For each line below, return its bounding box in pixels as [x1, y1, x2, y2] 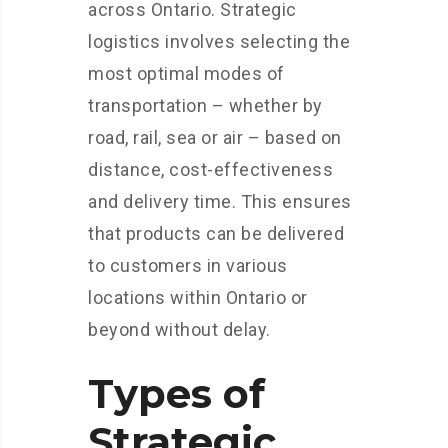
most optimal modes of [88, 63, 285, 85]
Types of [88, 369, 265, 419]
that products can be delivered [88, 223, 344, 245]
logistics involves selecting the [88, 31, 350, 53]
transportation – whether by [88, 95, 323, 117]
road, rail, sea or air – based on [88, 127, 342, 149]
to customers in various [88, 255, 288, 277]
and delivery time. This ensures [88, 191, 352, 213]
